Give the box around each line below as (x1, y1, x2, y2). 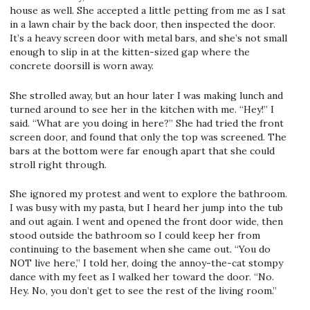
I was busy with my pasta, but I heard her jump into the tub (10, 201, 283, 215)
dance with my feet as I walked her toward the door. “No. (10, 271, 274, 284)
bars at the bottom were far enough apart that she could (10, 144, 275, 157)
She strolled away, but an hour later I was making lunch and (10, 89, 283, 102)
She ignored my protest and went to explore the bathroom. (10, 188, 287, 201)
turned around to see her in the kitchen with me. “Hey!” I (10, 102, 274, 116)
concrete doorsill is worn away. (10, 59, 154, 72)
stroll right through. (10, 158, 107, 171)
